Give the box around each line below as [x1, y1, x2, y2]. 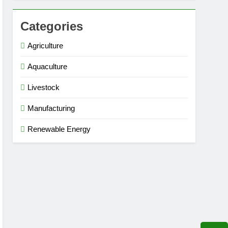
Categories [20, 19, 83, 33]
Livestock [27, 83, 60, 92]
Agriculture [27, 41, 64, 50]
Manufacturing [27, 104, 75, 112]
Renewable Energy [27, 125, 91, 133]
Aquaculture [27, 62, 68, 71]
